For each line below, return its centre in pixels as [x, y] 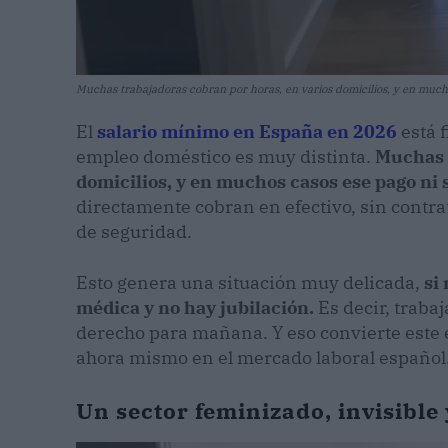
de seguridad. [134, 231]
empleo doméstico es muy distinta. [225, 156]
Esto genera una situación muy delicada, [250, 282]
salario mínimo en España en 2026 [247, 131]
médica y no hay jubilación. [195, 307]
